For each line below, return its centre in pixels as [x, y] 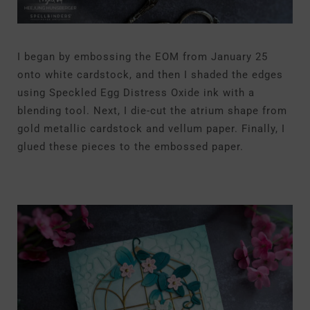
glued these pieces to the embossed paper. [130, 147]
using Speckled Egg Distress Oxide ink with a [136, 93]
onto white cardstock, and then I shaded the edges [150, 75]
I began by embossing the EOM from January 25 [143, 57]
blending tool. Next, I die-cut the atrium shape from [152, 111]
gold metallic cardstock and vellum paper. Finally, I [151, 129]
